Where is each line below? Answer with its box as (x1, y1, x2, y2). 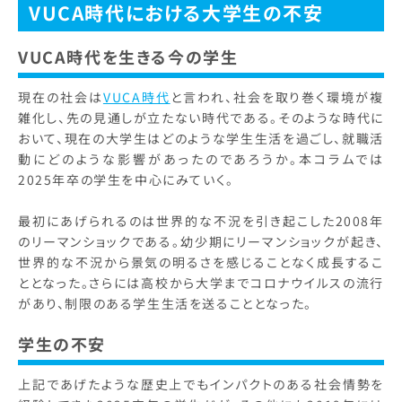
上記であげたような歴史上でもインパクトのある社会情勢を (18, 375, 384, 393)
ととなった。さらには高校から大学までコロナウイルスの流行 (18, 274, 384, 292)
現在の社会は (18, 88, 103, 106)
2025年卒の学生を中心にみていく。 (18, 170, 234, 188)
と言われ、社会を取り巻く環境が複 (170, 88, 384, 106)
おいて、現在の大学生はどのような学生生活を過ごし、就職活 (18, 129, 384, 147)
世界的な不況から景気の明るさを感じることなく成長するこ (18, 253, 384, 271)
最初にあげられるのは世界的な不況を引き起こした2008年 (18, 212, 384, 230)
